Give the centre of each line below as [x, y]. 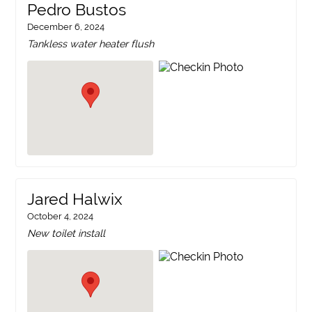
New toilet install [67, 233]
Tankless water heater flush [91, 44]
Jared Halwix [75, 199]
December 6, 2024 [66, 27]
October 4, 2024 [61, 216]
